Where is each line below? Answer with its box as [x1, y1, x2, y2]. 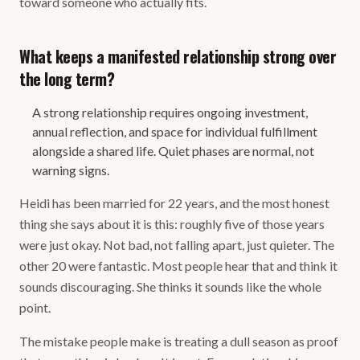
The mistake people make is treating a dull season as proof [19, 333, 338, 349]
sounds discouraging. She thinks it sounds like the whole [19, 279, 321, 294]
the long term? [19, 67, 114, 91]
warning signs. [32, 162, 109, 178]
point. [19, 300, 51, 315]
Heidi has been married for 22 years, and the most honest [19, 195, 329, 211]
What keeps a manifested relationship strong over [19, 44, 336, 68]
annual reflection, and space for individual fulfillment [32, 124, 317, 139]
